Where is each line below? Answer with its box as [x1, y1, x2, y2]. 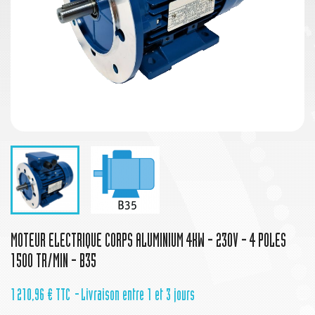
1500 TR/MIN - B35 [11, 254, 96, 273]
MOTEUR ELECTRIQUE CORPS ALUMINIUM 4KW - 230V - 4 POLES [11, 233, 286, 252]
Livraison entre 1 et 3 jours [81, 288, 195, 305]
